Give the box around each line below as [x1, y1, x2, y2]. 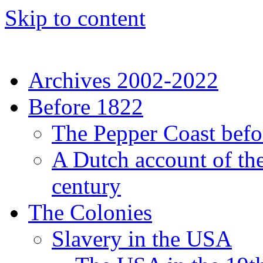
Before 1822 [28, 94, 143, 119]
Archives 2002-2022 [28, 68, 218, 93]
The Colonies [28, 200, 152, 225]
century [52, 173, 121, 198]
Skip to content [5, 5, 146, 31]
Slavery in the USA [52, 226, 232, 251]
